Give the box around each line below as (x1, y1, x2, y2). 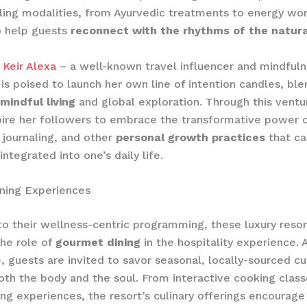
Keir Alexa (3, 59, 56, 73)
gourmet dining (56, 236, 140, 249)
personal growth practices (116, 130, 265, 144)
